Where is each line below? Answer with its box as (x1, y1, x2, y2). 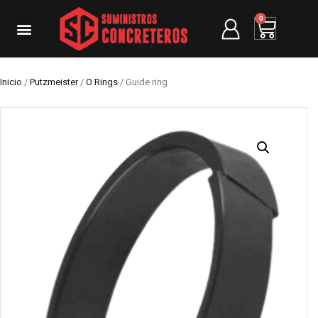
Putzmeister (30, 77, 78, 87)
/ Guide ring (118, 77, 168, 87)
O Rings (86, 77, 118, 87)
